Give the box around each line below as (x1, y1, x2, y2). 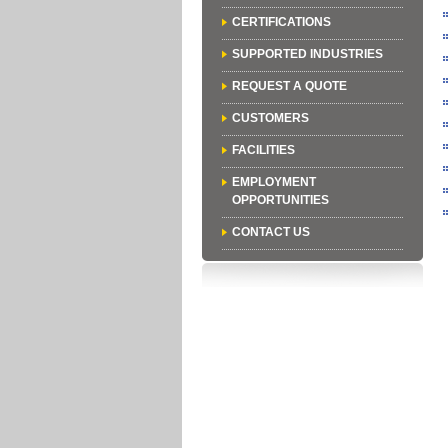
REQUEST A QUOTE (232, 79, 347, 93)
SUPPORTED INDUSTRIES (232, 47, 383, 61)
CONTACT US (232, 225, 310, 239)
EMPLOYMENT (232, 175, 316, 189)
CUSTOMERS (232, 111, 309, 125)
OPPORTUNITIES (232, 193, 329, 207)
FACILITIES (232, 143, 295, 157)
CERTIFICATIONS (232, 15, 331, 29)
